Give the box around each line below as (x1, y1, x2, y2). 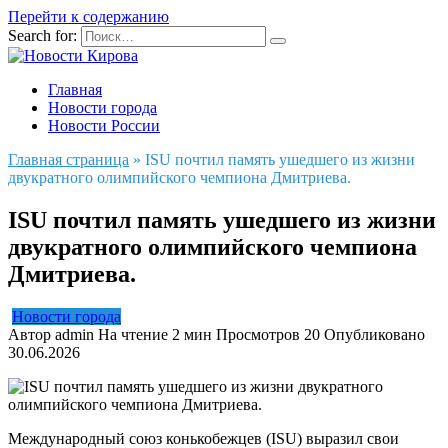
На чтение (98, 325, 168, 343)
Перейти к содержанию (8, 8, 169, 25)
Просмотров (216, 325, 300, 343)
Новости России (48, 117, 160, 134)
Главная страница (8, 151, 129, 168)
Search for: (8, 27, 77, 44)
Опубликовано (324, 325, 425, 343)
